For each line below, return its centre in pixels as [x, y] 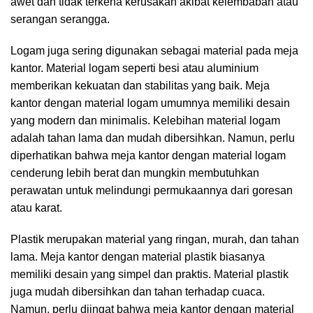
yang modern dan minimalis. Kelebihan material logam [145, 121]
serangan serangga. [60, 19]
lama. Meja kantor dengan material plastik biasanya [138, 257]
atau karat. [36, 208]
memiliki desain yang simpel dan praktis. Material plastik [150, 274]
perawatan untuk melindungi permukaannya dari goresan [152, 190]
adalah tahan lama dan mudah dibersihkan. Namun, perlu [153, 138]
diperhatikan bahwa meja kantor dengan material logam [148, 155]
